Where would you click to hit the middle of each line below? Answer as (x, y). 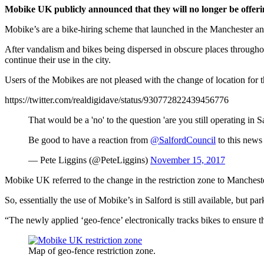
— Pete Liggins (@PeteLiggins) (89, 160)
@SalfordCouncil (183, 140)
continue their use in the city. (58, 60)
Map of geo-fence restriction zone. (92, 251)
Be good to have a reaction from (89, 140)
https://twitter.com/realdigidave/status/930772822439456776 (117, 100)
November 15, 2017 (188, 160)
